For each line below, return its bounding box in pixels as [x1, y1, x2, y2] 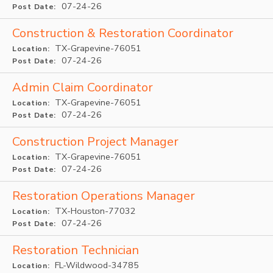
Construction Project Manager [12, 133, 179, 150]
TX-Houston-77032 [52, 205, 136, 217]
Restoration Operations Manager [12, 188, 195, 204]
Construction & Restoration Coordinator [12, 25, 233, 41]
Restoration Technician [12, 242, 139, 258]
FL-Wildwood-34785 [52, 259, 140, 271]
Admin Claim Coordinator [12, 79, 153, 96]
